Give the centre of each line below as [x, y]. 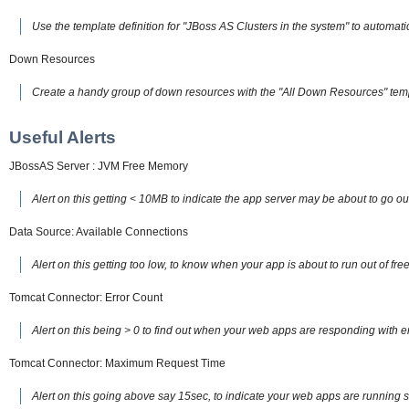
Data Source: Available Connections [99, 231]
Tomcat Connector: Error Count [86, 297]
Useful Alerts [63, 137]
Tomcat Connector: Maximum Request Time [117, 363]
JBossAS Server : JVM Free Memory [99, 166]
